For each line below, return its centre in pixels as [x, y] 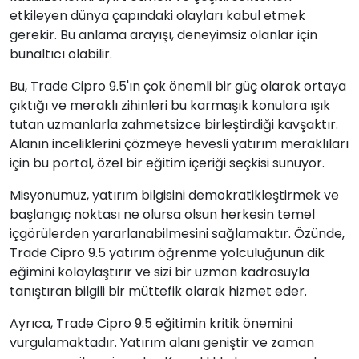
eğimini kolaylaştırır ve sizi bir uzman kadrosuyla [159, 272]
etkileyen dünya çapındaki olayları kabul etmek [157, 16]
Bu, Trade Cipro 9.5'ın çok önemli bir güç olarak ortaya [178, 86]
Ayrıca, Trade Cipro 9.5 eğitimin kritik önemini [151, 323]
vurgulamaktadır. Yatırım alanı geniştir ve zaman [162, 343]
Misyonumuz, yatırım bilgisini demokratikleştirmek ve [174, 195]
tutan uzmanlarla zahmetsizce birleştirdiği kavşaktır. [174, 125]
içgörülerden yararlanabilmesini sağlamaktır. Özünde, [177, 234]
